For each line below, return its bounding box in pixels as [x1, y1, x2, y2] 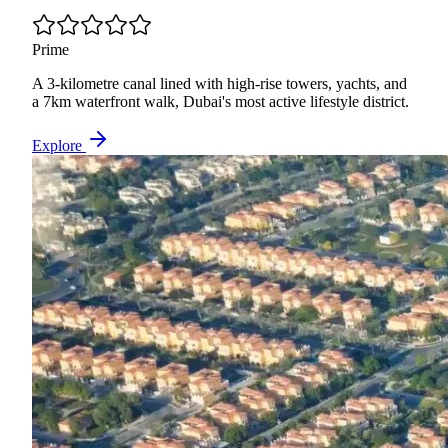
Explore [32, 136, 86, 154]
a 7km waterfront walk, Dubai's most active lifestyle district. [32, 92, 409, 110]
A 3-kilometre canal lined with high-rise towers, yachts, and [32, 74, 407, 92]
